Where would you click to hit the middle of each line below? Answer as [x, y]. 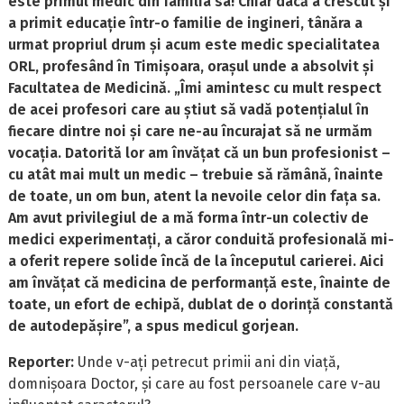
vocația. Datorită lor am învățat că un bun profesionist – [200, 152]
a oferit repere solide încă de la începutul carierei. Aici [197, 261]
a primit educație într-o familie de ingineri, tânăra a [186, 23]
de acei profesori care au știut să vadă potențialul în [189, 109]
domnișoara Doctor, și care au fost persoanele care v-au [195, 383]
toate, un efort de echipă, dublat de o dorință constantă [201, 304]
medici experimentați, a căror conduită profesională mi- [202, 239]
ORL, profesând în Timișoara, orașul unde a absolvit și [192, 66]
